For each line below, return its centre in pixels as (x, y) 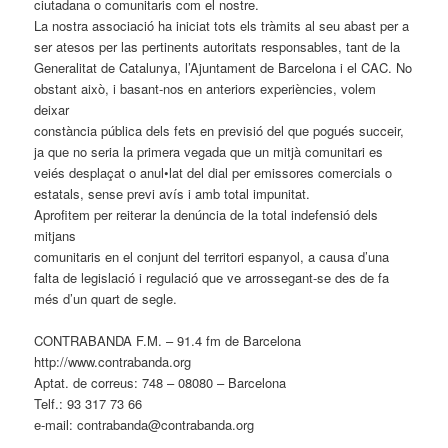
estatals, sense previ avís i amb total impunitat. (172, 193)
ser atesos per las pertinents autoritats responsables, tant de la (217, 46)
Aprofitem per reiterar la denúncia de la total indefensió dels (206, 214)
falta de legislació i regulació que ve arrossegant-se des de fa (212, 277)
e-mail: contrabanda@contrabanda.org (144, 425)
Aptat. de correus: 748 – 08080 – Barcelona (160, 383)
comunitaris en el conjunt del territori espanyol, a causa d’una (212, 256)
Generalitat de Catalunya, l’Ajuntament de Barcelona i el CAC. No (223, 67)
